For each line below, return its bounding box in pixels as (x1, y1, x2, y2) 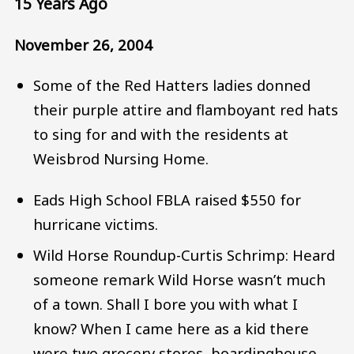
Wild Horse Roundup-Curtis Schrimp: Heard (33, 245, 336, 265)
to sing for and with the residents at (33, 124, 289, 145)
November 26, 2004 (14, 34, 153, 55)
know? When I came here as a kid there (33, 318, 310, 339)
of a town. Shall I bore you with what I (33, 294, 299, 314)
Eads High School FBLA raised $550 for (33, 189, 302, 209)
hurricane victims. (33, 213, 159, 234)
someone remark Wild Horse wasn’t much (33, 269, 326, 290)
